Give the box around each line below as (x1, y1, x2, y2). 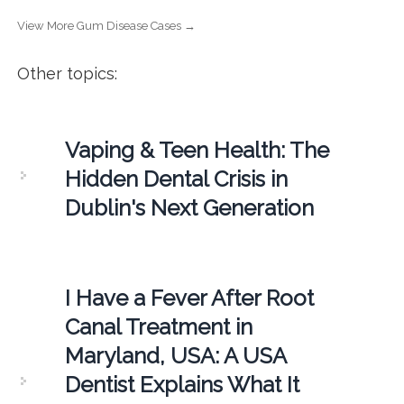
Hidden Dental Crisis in (64, 165, 288, 192)
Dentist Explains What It (64, 371, 299, 398)
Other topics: (16, 63, 117, 83)
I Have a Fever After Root (64, 284, 314, 311)
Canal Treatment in (64, 313, 252, 340)
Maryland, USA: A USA (64, 342, 286, 369)
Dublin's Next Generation (64, 194, 314, 221)
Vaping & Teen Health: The (64, 136, 329, 163)
